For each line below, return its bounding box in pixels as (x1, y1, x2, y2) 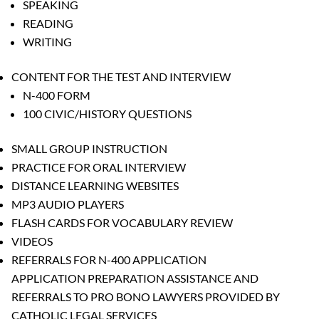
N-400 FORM (23, 88, 90, 102)
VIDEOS (11, 234, 53, 248)
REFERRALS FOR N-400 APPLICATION (11, 252, 206, 266)
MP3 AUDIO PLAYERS (11, 197, 124, 211)
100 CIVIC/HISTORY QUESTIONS (23, 106, 192, 120)
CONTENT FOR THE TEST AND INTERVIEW (11, 69, 231, 83)
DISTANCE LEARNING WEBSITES (11, 178, 179, 192)
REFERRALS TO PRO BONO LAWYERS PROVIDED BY (11, 289, 280, 303)
